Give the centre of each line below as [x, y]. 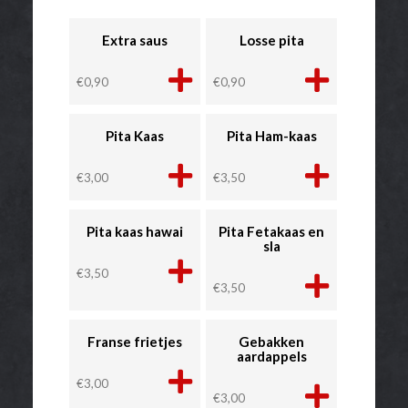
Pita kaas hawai [134, 232]
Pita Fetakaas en [272, 232]
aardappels [271, 357]
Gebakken [272, 342]
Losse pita [271, 41]
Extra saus [134, 41]
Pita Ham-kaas [271, 136]
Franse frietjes [134, 342]
